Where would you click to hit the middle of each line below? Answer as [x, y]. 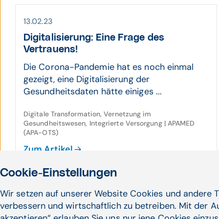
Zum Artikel [48, 149]
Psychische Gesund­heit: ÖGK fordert [109, 212]
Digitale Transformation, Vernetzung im [88, 114]
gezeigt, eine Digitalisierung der [87, 79]
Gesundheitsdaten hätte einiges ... [93, 91]
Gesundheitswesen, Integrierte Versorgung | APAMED [109, 123]
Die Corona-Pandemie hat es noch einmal [109, 67]
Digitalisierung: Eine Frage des [94, 38]
